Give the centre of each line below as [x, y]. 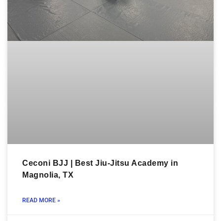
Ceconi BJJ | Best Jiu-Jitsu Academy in [100, 163]
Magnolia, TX [48, 175]
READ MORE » [41, 200]
